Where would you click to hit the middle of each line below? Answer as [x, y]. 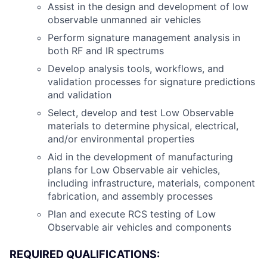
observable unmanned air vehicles [124, 20]
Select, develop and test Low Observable [141, 113]
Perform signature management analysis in [144, 38]
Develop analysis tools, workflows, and [136, 69]
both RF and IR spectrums [106, 51]
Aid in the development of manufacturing [140, 157]
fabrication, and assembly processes [130, 196]
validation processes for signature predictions [151, 82]
